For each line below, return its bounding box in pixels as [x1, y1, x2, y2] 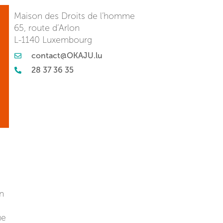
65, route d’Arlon [14, 23, 80, 33]
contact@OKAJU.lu [31, 51, 103, 60]
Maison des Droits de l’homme [14, 11, 135, 21]
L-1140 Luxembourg [14, 35, 92, 45]
